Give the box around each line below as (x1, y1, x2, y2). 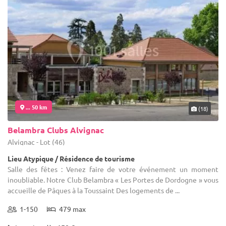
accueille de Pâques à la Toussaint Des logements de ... (8, 185, 180, 195)
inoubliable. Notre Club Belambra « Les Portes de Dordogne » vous (8, 175, 218, 184)
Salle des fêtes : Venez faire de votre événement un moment (8, 164, 218, 174)
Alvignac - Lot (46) (8, 137, 65, 146)
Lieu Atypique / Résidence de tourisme (8, 153, 135, 163)
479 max (56, 204, 86, 213)
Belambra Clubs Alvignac (8, 124, 104, 135)
